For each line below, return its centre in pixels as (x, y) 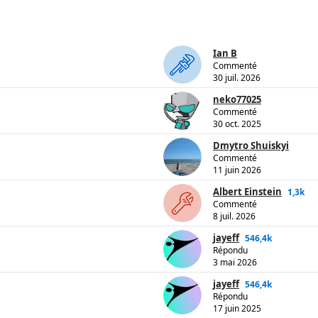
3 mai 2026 (235, 263)
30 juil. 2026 (237, 78)
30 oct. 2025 (237, 124)
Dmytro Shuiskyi (251, 146)
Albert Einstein (247, 192)
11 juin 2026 (237, 170)
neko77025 (237, 100)
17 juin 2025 (237, 309)
